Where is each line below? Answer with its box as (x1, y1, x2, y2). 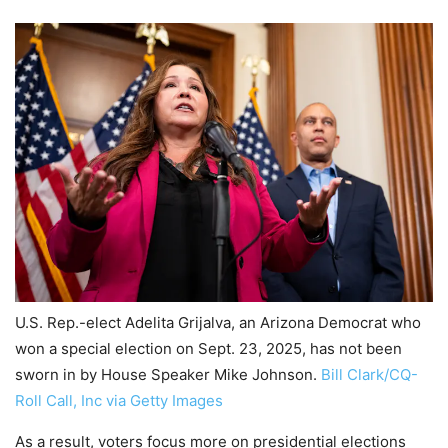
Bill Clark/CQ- (321, 364, 418, 384)
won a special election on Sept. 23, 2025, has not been (15, 338, 402, 358)
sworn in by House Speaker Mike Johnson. (15, 364, 321, 384)
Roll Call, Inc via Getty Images (15, 390, 223, 410)
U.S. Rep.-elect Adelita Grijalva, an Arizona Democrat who (15, 312, 421, 332)
